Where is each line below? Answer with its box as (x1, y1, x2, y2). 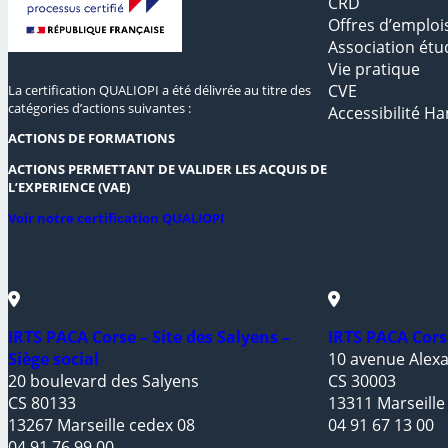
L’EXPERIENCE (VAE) (8, 178, 130, 197)
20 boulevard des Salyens (8, 369, 199, 392)
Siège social (8, 347, 99, 370)
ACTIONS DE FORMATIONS (8, 129, 175, 148)
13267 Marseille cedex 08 (8, 413, 195, 436)
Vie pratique (328, 58, 420, 81)
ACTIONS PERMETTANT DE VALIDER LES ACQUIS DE (8, 160, 327, 179)
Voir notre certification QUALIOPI (8, 208, 224, 227)
